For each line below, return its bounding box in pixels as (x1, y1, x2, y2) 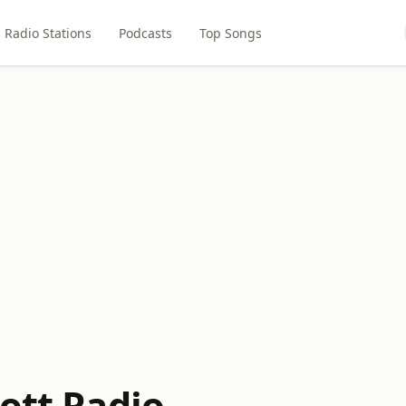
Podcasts (118, 24, 172, 42)
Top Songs (198, 24, 262, 42)
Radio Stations (4, 24, 92, 42)
